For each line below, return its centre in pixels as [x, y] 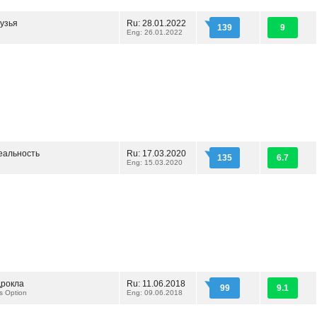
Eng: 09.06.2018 [155, 293]
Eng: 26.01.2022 [155, 32]
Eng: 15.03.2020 [155, 162]
